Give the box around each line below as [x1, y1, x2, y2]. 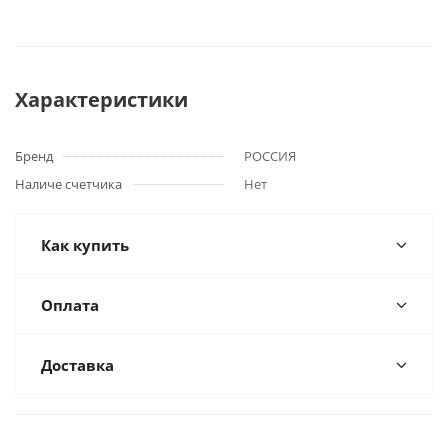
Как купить [41, 235, 129, 255]
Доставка [41, 355, 114, 375]
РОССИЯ [244, 147, 296, 165]
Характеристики [15, 86, 188, 113]
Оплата [41, 295, 99, 315]
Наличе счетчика [15, 175, 122, 193]
